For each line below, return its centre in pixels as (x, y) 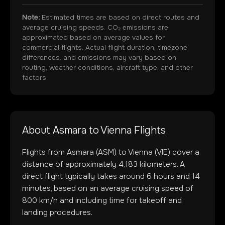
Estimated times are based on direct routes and (120, 17)
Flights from (44, 152)
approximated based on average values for (93, 37)
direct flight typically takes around (84, 176)
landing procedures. (57, 212)
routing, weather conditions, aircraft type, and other (107, 68)
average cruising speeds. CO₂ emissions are (95, 27)
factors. (35, 78)
